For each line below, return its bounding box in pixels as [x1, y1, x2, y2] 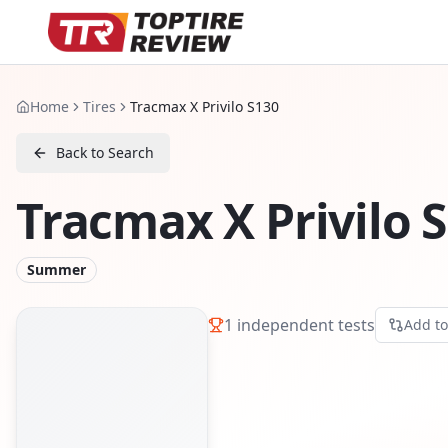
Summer [27, 260, 86, 279]
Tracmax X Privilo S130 [130, 97, 279, 116]
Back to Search [56, 143, 154, 162]
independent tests [233, 313, 375, 336]
